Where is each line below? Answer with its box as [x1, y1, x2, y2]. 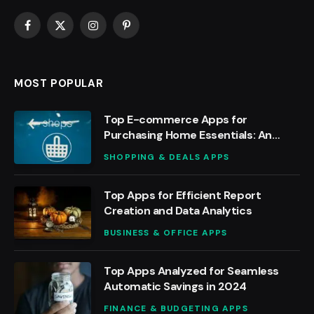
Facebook [26, 25, 72, 38]
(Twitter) [59, 39, 100, 53]
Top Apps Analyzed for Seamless [104, 263, 279, 278]
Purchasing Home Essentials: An [104, 127, 272, 142]
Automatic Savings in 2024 [104, 278, 247, 294]
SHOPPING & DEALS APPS [104, 151, 230, 163]
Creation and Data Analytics [104, 203, 252, 218]
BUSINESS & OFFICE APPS [104, 226, 228, 238]
